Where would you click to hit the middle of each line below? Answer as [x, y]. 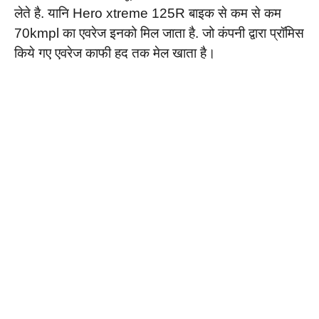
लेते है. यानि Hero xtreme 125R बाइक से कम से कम [148, 13]
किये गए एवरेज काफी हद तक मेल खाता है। [115, 53]
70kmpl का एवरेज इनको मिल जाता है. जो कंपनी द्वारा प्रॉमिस [159, 33]
